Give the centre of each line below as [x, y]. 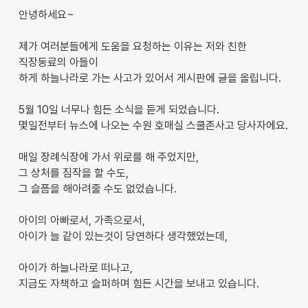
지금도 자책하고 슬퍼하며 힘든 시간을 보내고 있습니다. [139, 283]
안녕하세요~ [46, 14]
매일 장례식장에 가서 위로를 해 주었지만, [108, 157]
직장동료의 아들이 [58, 62]
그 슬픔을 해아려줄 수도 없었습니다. [97, 188]
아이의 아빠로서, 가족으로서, [81, 220]
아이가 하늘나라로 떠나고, [75, 267]
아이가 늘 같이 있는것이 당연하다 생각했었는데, [123, 236]
